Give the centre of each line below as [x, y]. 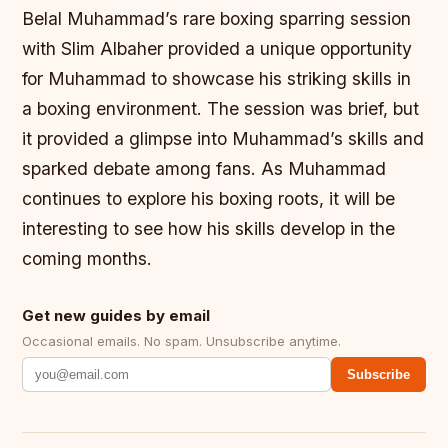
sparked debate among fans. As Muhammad [204, 169]
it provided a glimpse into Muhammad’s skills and [223, 139]
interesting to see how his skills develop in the [209, 229]
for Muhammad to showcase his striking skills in [217, 79]
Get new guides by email [116, 316]
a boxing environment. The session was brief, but [221, 109]
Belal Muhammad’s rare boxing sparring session [217, 19]
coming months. [87, 259]
